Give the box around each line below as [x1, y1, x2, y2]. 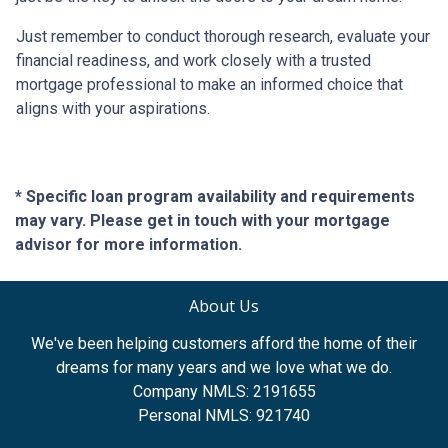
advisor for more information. [15, 235, 242, 255]
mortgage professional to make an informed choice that [16, 75, 403, 95]
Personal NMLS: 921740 [138, 406, 310, 426]
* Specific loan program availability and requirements [15, 187, 415, 207]
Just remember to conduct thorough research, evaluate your [16, 27, 430, 47]
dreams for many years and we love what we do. [56, 358, 392, 378]
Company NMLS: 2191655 [132, 382, 316, 402]
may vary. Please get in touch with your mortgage [15, 211, 390, 231]
